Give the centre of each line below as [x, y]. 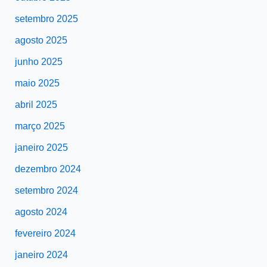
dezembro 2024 [48, 169]
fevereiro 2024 [45, 234]
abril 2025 [36, 105]
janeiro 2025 [41, 148]
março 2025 [40, 126]
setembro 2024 [46, 191]
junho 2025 [38, 62]
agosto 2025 [41, 41]
